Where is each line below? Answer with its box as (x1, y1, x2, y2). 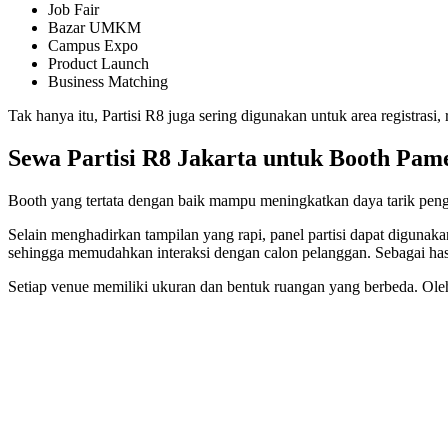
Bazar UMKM (48, 19, 141, 37)
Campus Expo (48, 37, 138, 55)
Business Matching (48, 73, 168, 91)
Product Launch (48, 55, 149, 73)
